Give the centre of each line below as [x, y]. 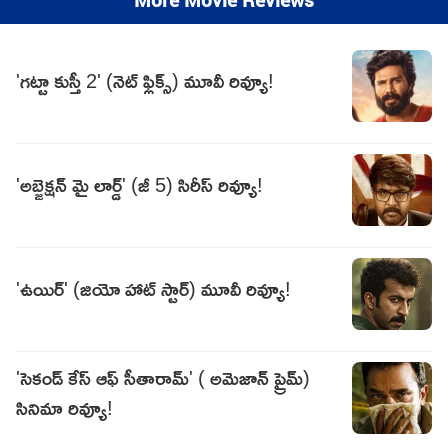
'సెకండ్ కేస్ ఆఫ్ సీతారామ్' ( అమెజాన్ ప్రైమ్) [163, 377]
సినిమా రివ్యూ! [64, 407]
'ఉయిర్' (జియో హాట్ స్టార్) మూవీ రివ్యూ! [153, 288]
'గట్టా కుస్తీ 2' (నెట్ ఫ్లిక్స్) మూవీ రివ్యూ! [145, 80]
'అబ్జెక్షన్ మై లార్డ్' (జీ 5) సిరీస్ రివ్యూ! [139, 184]
